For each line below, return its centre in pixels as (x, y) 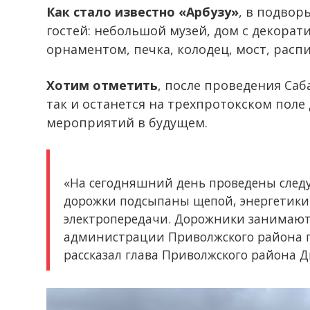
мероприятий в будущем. (127, 123)
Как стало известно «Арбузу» (143, 12)
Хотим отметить (102, 85)
